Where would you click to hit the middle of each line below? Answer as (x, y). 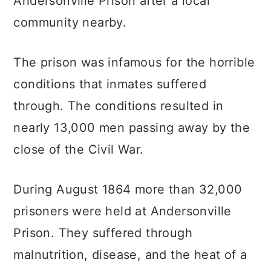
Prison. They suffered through (103, 233)
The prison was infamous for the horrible (134, 62)
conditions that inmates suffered (110, 84)
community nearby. (70, 22)
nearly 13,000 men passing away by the (132, 128)
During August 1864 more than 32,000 (128, 189)
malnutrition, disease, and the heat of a (130, 255)
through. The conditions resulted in (119, 106)
